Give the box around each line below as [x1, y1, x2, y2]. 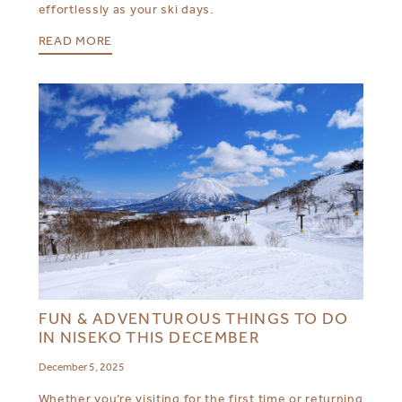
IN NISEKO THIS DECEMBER [38, 327, 261, 347]
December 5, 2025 [38, 360, 125, 373]
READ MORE [38, 33, 112, 49]
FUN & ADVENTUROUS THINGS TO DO [38, 308, 349, 328]
